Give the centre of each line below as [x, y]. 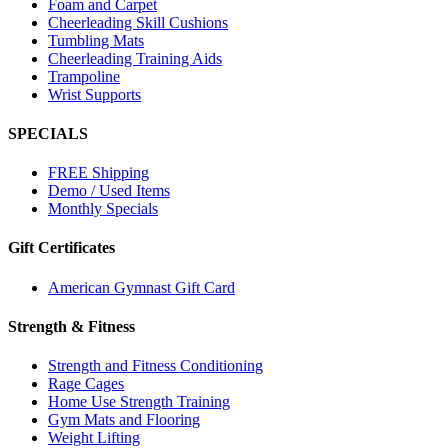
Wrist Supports [94, 94]
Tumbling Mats [96, 40]
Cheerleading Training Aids [135, 58]
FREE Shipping [98, 173]
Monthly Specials [103, 209]
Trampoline [84, 76]
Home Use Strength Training [139, 402]
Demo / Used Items [109, 191]
